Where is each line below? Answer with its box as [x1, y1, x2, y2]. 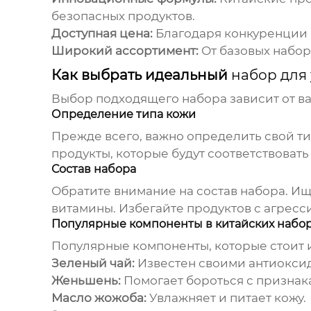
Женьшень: [51, 274, 121, 288]
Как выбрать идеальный [51, 67, 231, 84]
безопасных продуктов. [51, 9, 195, 24]
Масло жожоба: [51, 291, 146, 305]
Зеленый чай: [51, 256, 135, 271]
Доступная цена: [51, 26, 153, 41]
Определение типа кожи [51, 108, 196, 121]
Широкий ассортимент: [51, 44, 199, 58]
